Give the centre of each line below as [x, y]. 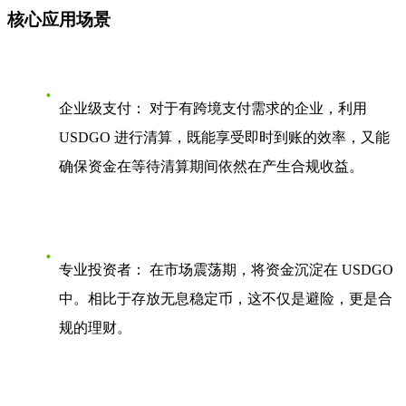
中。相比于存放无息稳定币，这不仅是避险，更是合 [226, 298]
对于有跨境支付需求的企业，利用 [256, 108]
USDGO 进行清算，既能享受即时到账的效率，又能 [224, 137]
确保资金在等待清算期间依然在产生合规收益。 [211, 166]
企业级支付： [102, 108]
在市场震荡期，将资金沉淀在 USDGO [270, 269]
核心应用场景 [59, 20]
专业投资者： [102, 269]
